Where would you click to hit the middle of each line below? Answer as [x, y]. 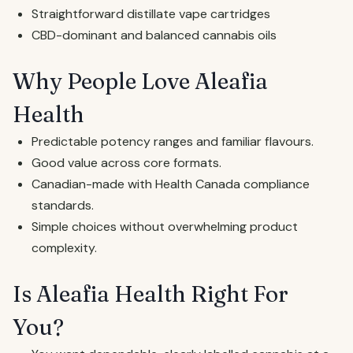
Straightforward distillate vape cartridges [151, 14]
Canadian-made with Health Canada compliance [171, 184]
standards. [63, 205]
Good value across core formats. [126, 163]
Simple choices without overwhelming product [165, 227]
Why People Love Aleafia [140, 81]
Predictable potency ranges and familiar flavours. [173, 141]
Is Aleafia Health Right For [150, 294]
